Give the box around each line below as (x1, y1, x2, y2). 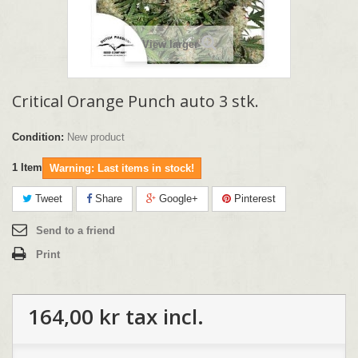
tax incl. (120, 301, 204, 331)
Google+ (156, 192, 198, 205)
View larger (141, 38, 198, 50)
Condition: (12, 130, 64, 143)
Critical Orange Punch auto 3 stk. (12, 89, 259, 112)
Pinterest (231, 192, 276, 205)
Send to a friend (36, 224, 115, 237)
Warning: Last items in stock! (50, 161, 194, 174)
